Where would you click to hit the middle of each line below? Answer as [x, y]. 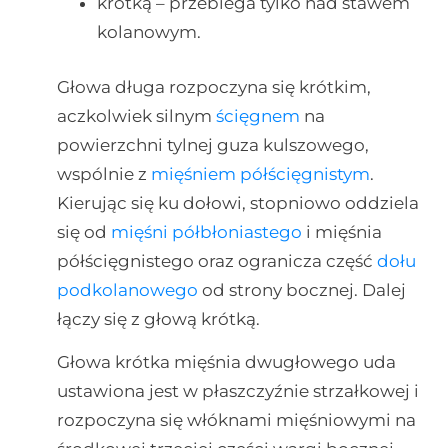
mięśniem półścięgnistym [260, 173]
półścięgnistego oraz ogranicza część [216, 260]
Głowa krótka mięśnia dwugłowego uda [226, 361]
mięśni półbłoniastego [206, 231]
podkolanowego [127, 289]
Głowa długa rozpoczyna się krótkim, [213, 86]
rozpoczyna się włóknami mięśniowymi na [236, 419]
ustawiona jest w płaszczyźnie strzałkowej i [237, 390]
